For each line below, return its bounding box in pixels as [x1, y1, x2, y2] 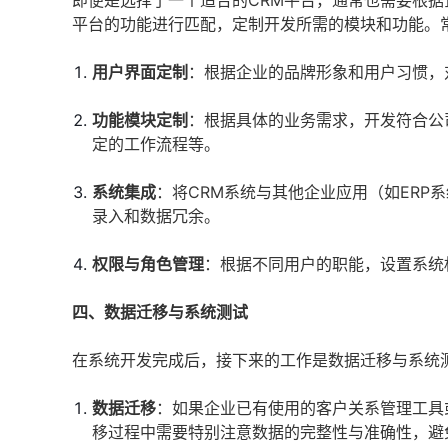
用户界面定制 [92, 62, 188, 82]
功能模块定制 [92, 110, 188, 130]
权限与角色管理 [92, 254, 204, 274]
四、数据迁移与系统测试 [72, 302, 248, 322]
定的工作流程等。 [92, 134, 220, 154]
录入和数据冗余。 [92, 206, 220, 226]
